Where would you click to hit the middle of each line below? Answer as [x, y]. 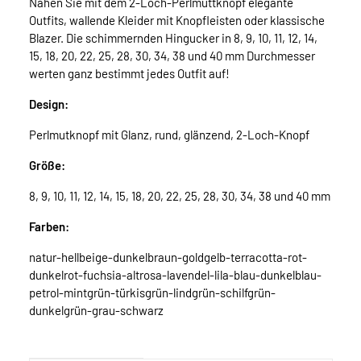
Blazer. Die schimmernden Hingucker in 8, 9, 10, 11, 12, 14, [173, 38]
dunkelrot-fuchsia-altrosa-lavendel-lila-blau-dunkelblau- [175, 275]
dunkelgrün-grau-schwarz [96, 310]
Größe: [47, 165]
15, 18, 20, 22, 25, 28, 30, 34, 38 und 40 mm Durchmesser [172, 56]
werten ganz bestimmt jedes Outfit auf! [129, 73]
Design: [49, 104]
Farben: [49, 226]
